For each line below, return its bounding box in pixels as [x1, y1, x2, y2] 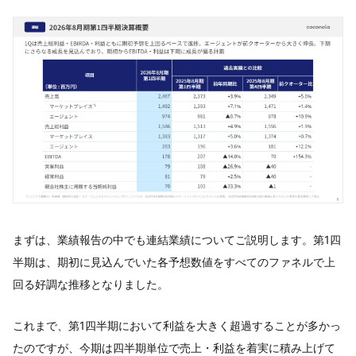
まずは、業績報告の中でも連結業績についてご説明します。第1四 [13, 232, 341, 246]
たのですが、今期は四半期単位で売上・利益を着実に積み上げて [13, 340, 335, 354]
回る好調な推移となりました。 [13, 277, 168, 291]
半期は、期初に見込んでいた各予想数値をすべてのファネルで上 [13, 254, 335, 269]
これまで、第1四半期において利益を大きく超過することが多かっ [13, 318, 341, 332]
